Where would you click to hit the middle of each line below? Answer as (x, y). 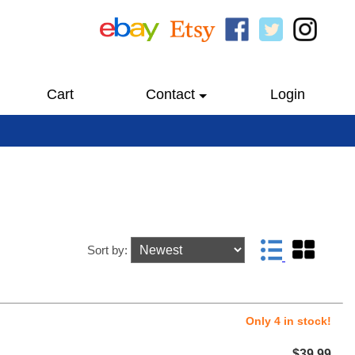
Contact (170, 94)
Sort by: (109, 250)
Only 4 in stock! (288, 321)
